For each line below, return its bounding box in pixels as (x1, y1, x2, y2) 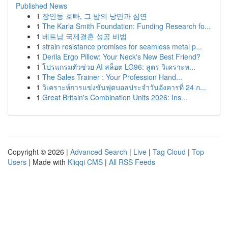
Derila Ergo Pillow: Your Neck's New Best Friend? (42, 51, 201, 62)
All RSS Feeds (109, 157, 155, 167)
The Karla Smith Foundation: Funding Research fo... (42, 21, 211, 31)
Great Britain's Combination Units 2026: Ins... (42, 92, 187, 102)
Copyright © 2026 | (8, 147, 70, 157)
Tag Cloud (153, 147, 186, 157)
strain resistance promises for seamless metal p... (42, 41, 202, 51)
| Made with (26, 157, 68, 167)
